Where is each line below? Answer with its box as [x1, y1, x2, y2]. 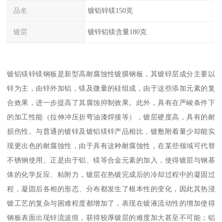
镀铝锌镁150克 [87, 6, 133, 15]
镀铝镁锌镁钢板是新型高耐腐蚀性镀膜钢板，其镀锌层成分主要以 [7, 69, 215, 78]
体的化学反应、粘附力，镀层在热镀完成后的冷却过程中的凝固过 [7, 170, 215, 178]
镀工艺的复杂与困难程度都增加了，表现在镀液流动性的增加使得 [7, 199, 215, 207]
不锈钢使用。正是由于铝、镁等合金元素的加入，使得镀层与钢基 [7, 156, 215, 164]
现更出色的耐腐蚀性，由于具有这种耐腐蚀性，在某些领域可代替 [7, 141, 215, 150]
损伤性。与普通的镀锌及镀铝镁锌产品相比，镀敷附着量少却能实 [7, 127, 215, 135]
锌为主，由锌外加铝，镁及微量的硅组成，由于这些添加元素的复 [7, 84, 215, 92]
